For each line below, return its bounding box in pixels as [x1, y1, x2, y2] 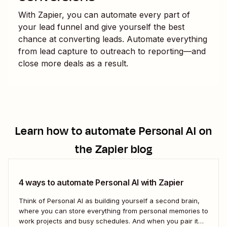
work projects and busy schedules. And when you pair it [19, 216, 132, 225]
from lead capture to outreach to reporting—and [18, 46, 206, 56]
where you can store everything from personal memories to [19, 206, 208, 215]
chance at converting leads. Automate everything [18, 33, 207, 44]
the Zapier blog [74, 141, 153, 158]
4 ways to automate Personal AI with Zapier [19, 177, 184, 187]
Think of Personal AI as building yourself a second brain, [19, 196, 200, 205]
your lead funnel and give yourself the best [18, 21, 184, 32]
